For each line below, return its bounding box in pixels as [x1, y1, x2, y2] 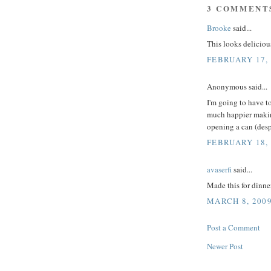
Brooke [207, 22, 231, 33]
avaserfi [207, 163, 232, 175]
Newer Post [207, 240, 243, 252]
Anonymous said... [207, 80, 267, 92]
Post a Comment [207, 221, 260, 233]
